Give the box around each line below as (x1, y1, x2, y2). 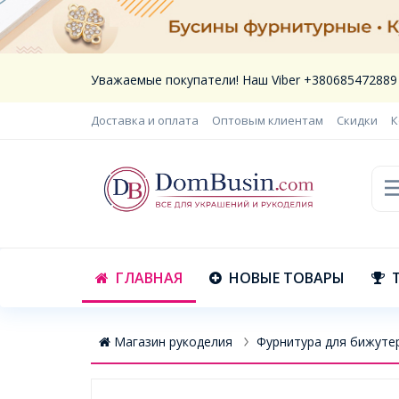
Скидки (337, 112, 378, 128)
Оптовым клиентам (212, 112, 323, 128)
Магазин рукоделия (114, 333, 232, 350)
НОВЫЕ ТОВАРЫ (229, 267, 345, 288)
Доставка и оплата (91, 112, 199, 128)
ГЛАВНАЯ (116, 267, 183, 288)
